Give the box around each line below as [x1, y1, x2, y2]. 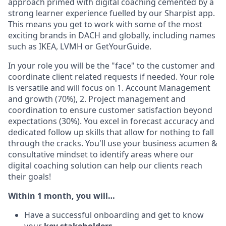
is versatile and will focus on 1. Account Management [8, 82, 210, 93]
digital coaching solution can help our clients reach [8, 159, 202, 171]
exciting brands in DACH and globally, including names [8, 29, 215, 41]
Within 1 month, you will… [8, 190, 115, 201]
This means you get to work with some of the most [8, 18, 202, 30]
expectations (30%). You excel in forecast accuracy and [8, 115, 214, 127]
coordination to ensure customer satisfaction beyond [8, 104, 212, 116]
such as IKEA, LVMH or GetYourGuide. [8, 40, 151, 52]
